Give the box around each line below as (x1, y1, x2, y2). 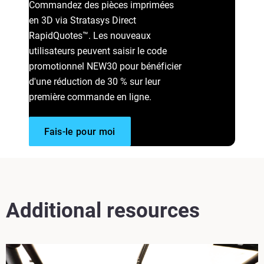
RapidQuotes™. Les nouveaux (28, 29, 151, 41)
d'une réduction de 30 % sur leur (28, 75, 160, 87)
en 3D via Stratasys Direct (28, 14, 136, 26)
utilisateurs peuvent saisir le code (28, 45, 167, 57)
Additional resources (6, 198, 200, 223)
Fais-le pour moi (44, 126, 115, 137)
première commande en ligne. (28, 91, 151, 103)
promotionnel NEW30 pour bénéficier (28, 60, 181, 72)
